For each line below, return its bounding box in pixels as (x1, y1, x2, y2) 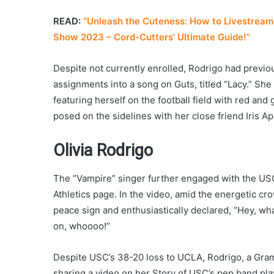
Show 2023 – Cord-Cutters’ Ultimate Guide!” (53, 31, 250, 43)
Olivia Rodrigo (53, 141, 153, 161)
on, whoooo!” (53, 220, 110, 232)
